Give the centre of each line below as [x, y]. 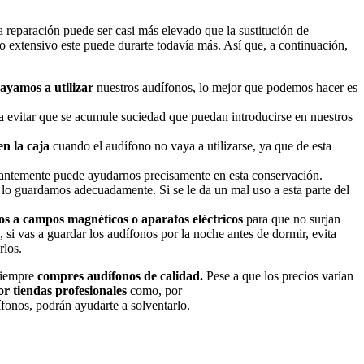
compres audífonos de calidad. [120, 275]
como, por [154, 290]
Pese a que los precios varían [280, 275]
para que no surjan [293, 219]
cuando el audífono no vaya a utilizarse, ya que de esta [191, 145]
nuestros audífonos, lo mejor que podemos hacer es [227, 87]
